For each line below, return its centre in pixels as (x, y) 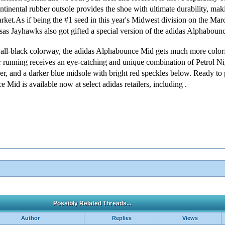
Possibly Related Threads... (92, 203)
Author (30, 218)
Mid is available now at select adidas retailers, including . (97, 84)
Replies (122, 218)
